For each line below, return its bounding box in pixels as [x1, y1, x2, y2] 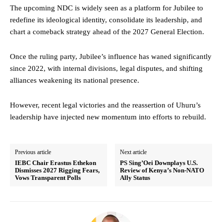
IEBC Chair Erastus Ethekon [15, 159, 96, 166]
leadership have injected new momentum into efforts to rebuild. [10, 112, 206, 121]
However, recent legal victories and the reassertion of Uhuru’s [10, 101, 201, 109]
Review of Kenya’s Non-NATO [120, 166, 205, 174]
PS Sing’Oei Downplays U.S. [120, 159, 198, 166]
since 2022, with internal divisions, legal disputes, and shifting [10, 64, 203, 72]
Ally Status [120, 173, 151, 181]
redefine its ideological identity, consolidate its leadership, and [10, 15, 202, 24]
